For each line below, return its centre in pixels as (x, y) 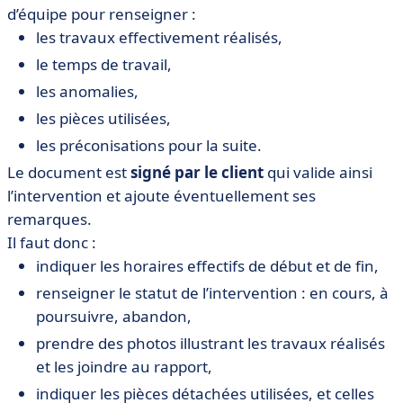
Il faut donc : (52, 242)
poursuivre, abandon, (114, 316)
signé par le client (197, 172)
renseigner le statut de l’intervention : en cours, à (212, 293)
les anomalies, (87, 91)
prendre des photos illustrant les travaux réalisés (210, 343)
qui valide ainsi (318, 172)
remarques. (49, 219)
